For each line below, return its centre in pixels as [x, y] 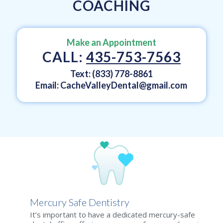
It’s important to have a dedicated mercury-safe [112, 214]
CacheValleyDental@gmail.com [124, 85]
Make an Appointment [111, 42]
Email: [48, 85]
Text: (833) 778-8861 [111, 74]
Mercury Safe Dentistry [80, 202]
